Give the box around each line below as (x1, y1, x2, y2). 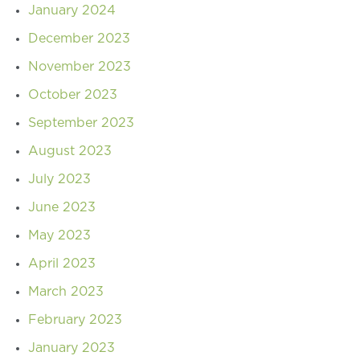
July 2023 (28, 172, 91, 186)
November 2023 (28, 59, 131, 73)
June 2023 (28, 200, 96, 214)
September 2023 (28, 116, 134, 129)
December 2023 (28, 31, 130, 45)
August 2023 (28, 144, 112, 157)
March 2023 (28, 284, 104, 298)
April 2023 (28, 256, 96, 270)
